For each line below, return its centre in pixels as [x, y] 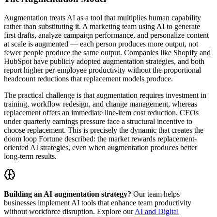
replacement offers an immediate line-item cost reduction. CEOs [101, 112]
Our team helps [155, 194]
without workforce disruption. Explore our [69, 211]
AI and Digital [157, 211]
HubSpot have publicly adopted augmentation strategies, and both [104, 61]
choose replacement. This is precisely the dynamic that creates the [104, 130]
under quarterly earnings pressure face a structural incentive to [98, 121]
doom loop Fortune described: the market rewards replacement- [100, 139]
